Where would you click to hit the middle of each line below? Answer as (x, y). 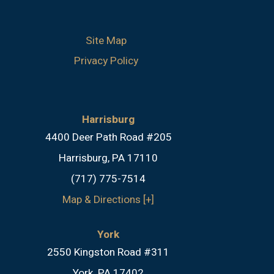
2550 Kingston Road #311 (109, 252)
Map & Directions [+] (109, 200)
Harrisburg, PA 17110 (109, 158)
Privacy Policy (106, 61)
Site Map (106, 40)
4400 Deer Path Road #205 (108, 138)
